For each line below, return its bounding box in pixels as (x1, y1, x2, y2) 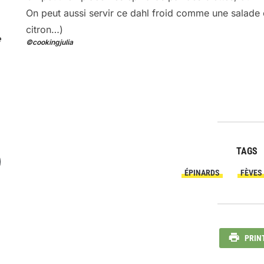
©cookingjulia (26, 38, 73, 47)
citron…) (26, 24, 63, 36)
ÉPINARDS (184, 168, 220, 178)
